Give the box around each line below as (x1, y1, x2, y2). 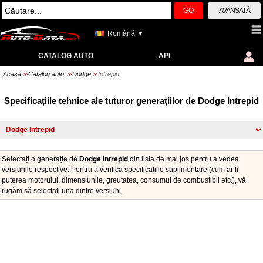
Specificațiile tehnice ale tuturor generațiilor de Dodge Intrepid (4, 96, 259, 106)
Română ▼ (107, 29, 144, 38)
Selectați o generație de (2, 155, 79, 163)
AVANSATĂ (218, 6, 250, 15)
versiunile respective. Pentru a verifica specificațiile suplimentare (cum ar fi (2, 166, 238, 174)
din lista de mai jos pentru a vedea (128, 155, 239, 163)
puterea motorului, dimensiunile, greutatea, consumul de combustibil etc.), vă (2, 176, 246, 184)
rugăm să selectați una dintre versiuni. (2, 187, 123, 195)
